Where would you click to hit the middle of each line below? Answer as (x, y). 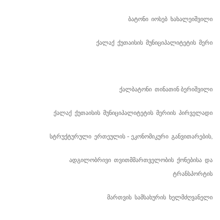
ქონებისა (189, 160)
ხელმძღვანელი (191, 197)
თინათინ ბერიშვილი (184, 89)
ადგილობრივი (90, 160)
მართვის (119, 197)
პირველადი (196, 113)
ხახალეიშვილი (192, 19)
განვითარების (191, 137)
